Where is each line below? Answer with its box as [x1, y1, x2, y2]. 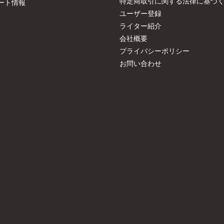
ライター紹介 [119, 21, 161, 30]
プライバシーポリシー [119, 46, 189, 55]
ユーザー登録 [119, 9, 161, 17]
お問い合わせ [119, 59, 161, 67]
